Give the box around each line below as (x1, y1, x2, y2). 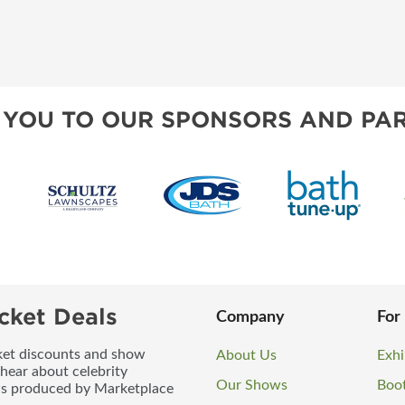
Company (216, 308, 285, 325)
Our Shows (216, 377, 287, 392)
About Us (216, 347, 277, 363)
